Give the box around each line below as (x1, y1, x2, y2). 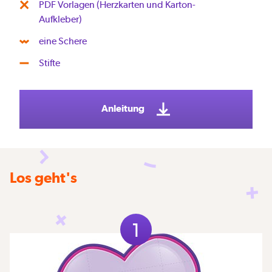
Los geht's (10, 168, 77, 186)
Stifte (39, 56, 60, 69)
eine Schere (39, 35, 87, 47)
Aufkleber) (39, 13, 82, 25)
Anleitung (101, 102, 146, 114)
